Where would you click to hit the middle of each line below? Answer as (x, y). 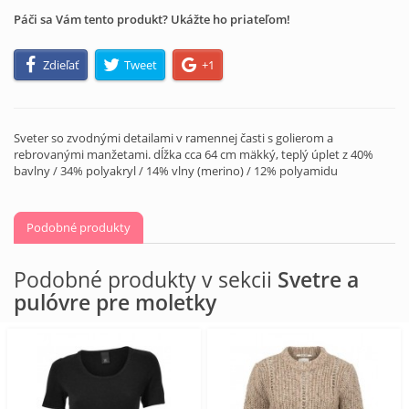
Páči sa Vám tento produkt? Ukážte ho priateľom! (152, 20)
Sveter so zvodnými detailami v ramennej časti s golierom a (173, 137)
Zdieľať (62, 64)
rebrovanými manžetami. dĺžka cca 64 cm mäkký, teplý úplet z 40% (194, 154)
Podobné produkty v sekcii (146, 279)
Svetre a (318, 279)
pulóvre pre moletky (115, 302)
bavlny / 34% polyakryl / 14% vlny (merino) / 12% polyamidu (176, 170)
